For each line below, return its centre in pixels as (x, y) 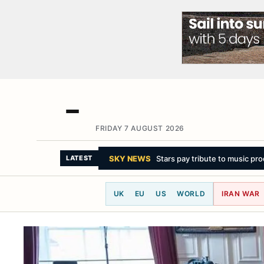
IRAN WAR (241, 194)
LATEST (79, 158)
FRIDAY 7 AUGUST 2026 (140, 128)
